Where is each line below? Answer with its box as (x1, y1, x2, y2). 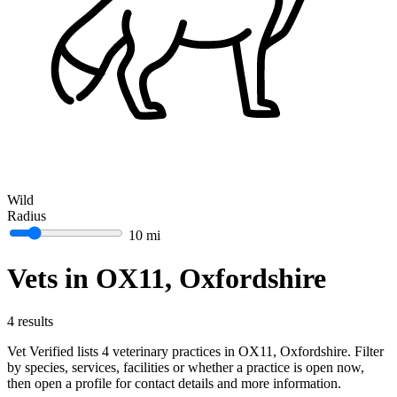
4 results (7, 314, 53, 330)
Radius (7, 207, 46, 223)
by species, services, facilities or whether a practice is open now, (7, 360, 364, 376)
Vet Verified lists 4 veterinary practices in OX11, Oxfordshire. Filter (7, 344, 384, 360)
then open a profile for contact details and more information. (7, 376, 341, 392)
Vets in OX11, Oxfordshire (7, 262, 326, 295)
